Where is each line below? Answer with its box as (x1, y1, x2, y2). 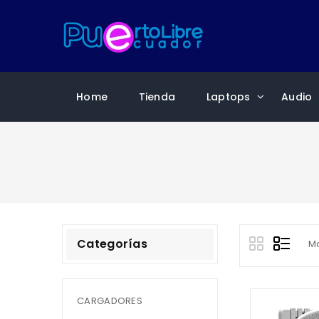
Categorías (77, 236, 147, 252)
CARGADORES (77, 294, 142, 308)
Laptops (206, 90, 251, 104)
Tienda (138, 90, 176, 104)
